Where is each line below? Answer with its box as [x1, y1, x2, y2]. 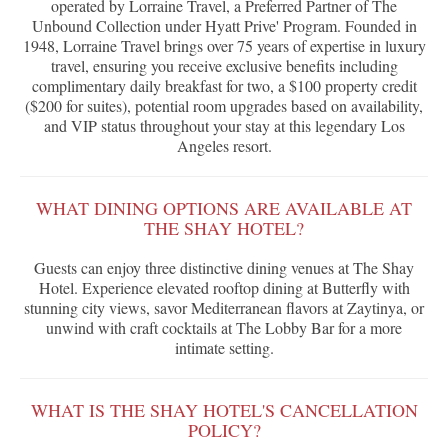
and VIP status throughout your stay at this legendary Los [43, 115, 405, 137]
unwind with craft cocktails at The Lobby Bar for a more [46, 317, 402, 339]
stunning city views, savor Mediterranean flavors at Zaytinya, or [24, 297, 424, 319]
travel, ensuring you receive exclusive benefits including [50, 55, 398, 77]
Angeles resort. [176, 135, 272, 157]
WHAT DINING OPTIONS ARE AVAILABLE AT [36, 196, 412, 221]
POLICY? [187, 418, 261, 443]
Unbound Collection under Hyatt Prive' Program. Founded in [31, 15, 417, 37]
